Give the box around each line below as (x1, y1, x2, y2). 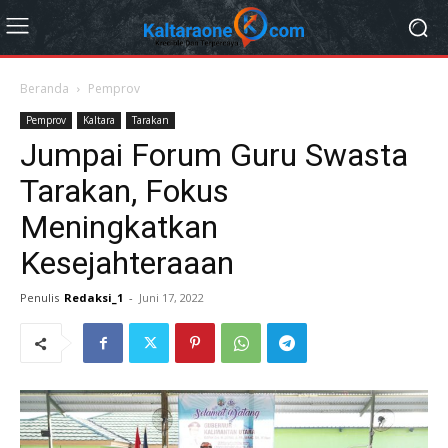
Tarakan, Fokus (20, 172, 229, 210)
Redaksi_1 (64, 290, 123, 305)
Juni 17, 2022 (139, 290, 204, 305)
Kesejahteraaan (20, 244, 234, 282)
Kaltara (83, 113, 115, 127)
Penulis (20, 290, 59, 305)
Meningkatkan (20, 208, 218, 246)
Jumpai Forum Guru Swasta (20, 136, 408, 174)
